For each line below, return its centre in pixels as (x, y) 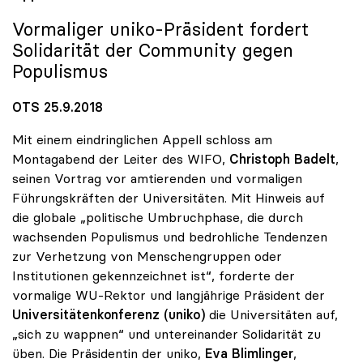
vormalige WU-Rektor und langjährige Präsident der (169, 295)
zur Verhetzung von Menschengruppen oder (147, 256)
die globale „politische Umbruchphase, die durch (158, 217)
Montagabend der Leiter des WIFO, (121, 158)
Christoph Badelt (282, 158)
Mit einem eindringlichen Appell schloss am (142, 139)
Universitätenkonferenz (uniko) (109, 314)
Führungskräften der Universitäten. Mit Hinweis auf (169, 197)
